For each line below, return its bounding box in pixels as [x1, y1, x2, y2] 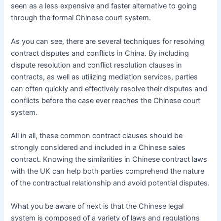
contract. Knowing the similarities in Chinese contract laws [11, 155, 208, 164]
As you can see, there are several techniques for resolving [11, 37, 205, 46]
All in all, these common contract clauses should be [11, 131, 183, 141]
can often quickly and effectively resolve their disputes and [11, 84, 208, 93]
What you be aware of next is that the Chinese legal [11, 202, 184, 211]
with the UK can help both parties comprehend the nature [11, 167, 205, 176]
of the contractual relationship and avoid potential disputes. [11, 179, 210, 188]
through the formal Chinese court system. [11, 13, 151, 23]
